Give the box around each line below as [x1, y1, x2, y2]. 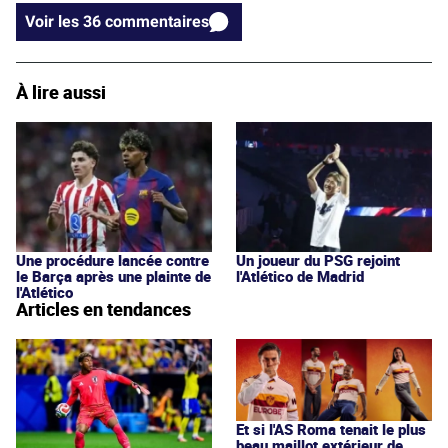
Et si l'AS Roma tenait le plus [236, 418, 426, 439]
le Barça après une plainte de [16, 266, 211, 287]
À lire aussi [16, 80, 106, 105]
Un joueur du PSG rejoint [236, 250, 400, 271]
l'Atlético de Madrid [236, 266, 364, 287]
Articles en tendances [16, 297, 191, 322]
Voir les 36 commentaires [105, 12, 209, 32]
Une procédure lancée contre [16, 250, 209, 271]
